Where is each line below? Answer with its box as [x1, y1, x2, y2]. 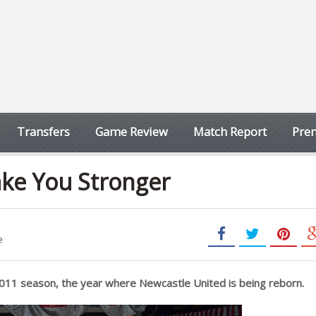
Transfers [17, 123, 70, 140]
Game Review [95, 123, 168, 140]
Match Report [193, 123, 267, 140]
